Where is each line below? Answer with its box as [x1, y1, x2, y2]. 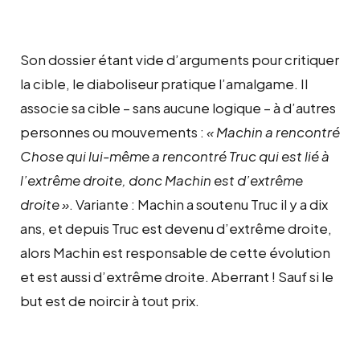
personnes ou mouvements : [20, 122, 207, 141]
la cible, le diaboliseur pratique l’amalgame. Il [20, 74, 308, 92]
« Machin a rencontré [207, 122, 340, 141]
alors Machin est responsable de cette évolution [20, 243, 330, 261]
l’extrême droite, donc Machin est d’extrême [20, 170, 303, 189]
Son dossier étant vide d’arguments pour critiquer [20, 50, 339, 68]
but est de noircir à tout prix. [20, 291, 199, 309]
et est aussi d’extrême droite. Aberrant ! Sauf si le [20, 267, 333, 285]
